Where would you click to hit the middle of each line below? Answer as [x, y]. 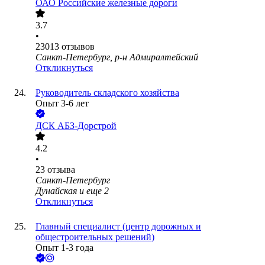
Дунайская [56, 191]
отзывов [78, 47]
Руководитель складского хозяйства [107, 93]
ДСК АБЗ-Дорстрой [76, 126]
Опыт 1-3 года [64, 248]
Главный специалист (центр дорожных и [118, 227]
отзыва [61, 170]
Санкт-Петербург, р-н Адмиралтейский [117, 57]
